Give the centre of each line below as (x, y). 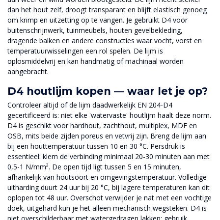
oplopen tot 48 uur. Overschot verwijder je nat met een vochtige (110, 197)
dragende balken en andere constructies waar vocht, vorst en (105, 41)
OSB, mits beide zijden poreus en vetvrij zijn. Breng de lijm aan (107, 136)
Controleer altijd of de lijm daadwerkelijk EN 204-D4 (90, 105)
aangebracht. (28, 72)
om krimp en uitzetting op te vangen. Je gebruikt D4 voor (97, 20)
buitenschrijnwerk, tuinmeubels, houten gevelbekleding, (95, 30)
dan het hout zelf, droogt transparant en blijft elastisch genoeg (107, 10)
